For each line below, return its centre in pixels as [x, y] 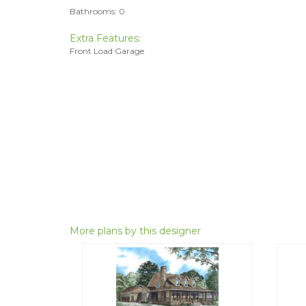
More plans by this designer [135, 231]
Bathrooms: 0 [97, 11]
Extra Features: [105, 38]
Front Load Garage [107, 51]
